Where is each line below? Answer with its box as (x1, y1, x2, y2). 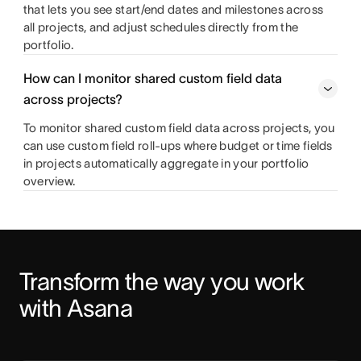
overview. (23, 174, 76, 188)
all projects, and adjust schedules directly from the (23, 20, 299, 34)
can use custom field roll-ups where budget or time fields (23, 139, 333, 152)
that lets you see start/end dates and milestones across (23, 2, 324, 16)
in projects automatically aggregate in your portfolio (23, 156, 309, 170)
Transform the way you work (19, 268, 305, 295)
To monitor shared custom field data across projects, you (23, 121, 335, 135)
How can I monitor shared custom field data (23, 71, 282, 85)
